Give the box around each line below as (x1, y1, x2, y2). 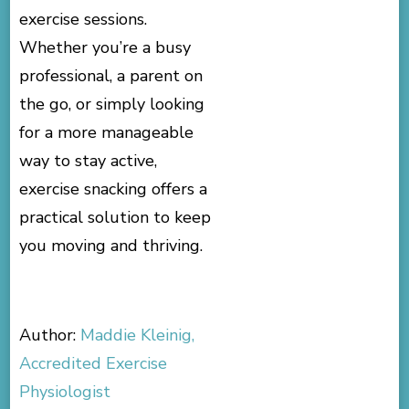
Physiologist (19, 380, 111, 403)
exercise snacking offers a (19, 177, 208, 200)
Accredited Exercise (19, 351, 168, 374)
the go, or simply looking (19, 92, 205, 115)
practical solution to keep (19, 205, 212, 228)
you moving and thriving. (19, 234, 204, 257)
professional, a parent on (19, 64, 204, 87)
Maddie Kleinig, (80, 323, 195, 346)
